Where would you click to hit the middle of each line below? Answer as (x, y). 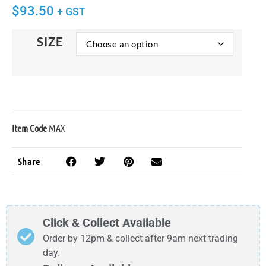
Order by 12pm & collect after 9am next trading (141, 239)
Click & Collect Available (107, 223)
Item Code (30, 128)
